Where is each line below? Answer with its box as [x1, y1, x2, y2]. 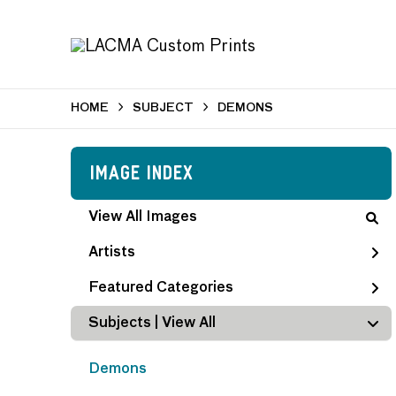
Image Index [89, 166, 194, 187]
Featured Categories [88, 281, 233, 295]
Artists [88, 246, 135, 260]
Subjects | [88, 316, 162, 331]
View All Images [88, 210, 197, 225]
